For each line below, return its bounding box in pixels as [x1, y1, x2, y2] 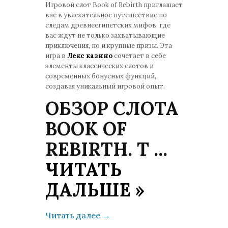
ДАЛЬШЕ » [45, 178, 145, 202]
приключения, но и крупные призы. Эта [45, 41, 172, 50]
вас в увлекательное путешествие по [45, 11, 167, 19]
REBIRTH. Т [45, 137, 154, 161]
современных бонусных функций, [45, 72, 156, 80]
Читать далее [45, 210, 102, 220]
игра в [45, 51, 67, 60]
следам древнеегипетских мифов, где [45, 21, 170, 30]
